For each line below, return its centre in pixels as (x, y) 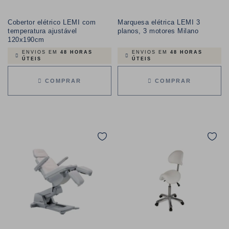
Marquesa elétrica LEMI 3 (159, 22)
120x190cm (26, 40)
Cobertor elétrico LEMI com (52, 22)
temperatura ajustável (42, 31)
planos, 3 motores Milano (158, 31)
